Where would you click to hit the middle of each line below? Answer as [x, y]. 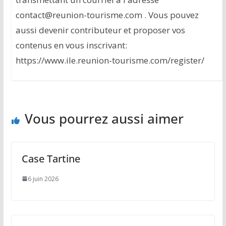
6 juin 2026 [43, 179]
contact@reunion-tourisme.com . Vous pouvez [107, 15]
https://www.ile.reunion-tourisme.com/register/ [110, 60]
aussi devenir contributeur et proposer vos [100, 30]
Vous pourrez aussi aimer [104, 118]
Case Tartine [51, 158]
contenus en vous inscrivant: [71, 45]
